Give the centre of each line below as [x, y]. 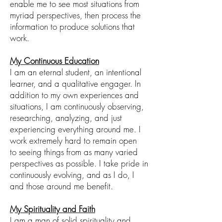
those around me [55, 186]
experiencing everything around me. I [75, 129]
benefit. [99, 186]
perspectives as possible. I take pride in [79, 164]
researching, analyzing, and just [66, 118]
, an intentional [115, 72]
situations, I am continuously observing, [77, 107]
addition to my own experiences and [74, 95]
